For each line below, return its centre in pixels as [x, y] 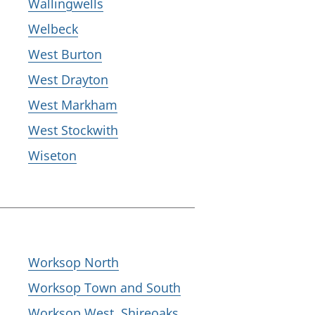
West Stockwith [73, 130]
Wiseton [52, 155]
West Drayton [68, 79]
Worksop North [73, 262]
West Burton [65, 54]
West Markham [73, 105]
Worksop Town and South [104, 288]
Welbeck [53, 29]
